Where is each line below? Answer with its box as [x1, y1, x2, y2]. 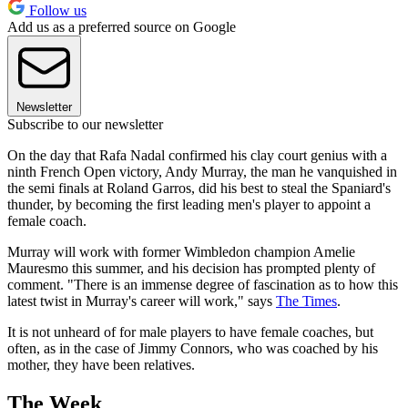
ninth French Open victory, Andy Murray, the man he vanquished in [7, 163, 397, 179]
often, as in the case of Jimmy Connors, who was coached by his [7, 340, 378, 356]
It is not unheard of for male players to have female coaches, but [7, 323, 373, 340]
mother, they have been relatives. [7, 356, 195, 372]
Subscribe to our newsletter [7, 116, 163, 132]
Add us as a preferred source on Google [7, 18, 236, 35]
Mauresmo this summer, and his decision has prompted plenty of [7, 260, 375, 276]
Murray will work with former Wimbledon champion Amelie [7, 243, 355, 260]
